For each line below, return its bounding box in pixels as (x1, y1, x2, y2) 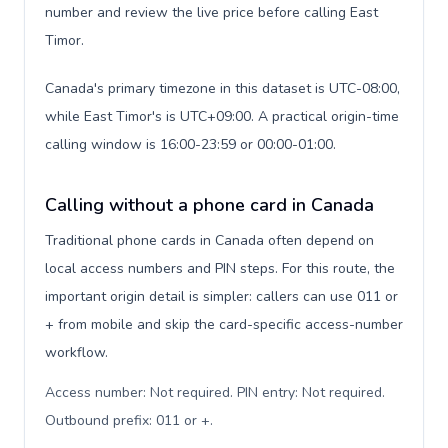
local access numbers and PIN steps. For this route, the (45, 259, 395, 278)
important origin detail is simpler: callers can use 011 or (45, 287, 398, 306)
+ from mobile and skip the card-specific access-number (45, 315, 403, 334)
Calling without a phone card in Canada (45, 193, 374, 217)
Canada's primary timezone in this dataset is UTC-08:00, (45, 79, 400, 98)
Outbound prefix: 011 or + (45, 411, 210, 430)
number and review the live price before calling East (45, 3, 378, 22)
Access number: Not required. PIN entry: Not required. (45, 383, 385, 402)
